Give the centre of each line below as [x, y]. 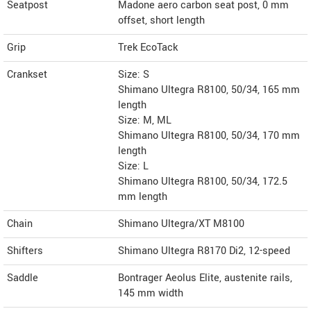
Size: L [133, 167]
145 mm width [151, 294]
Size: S [134, 75]
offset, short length [161, 21]
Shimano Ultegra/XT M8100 [181, 224]
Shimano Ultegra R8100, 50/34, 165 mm [209, 90]
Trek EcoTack [148, 48]
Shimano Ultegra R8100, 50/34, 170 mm [209, 136]
